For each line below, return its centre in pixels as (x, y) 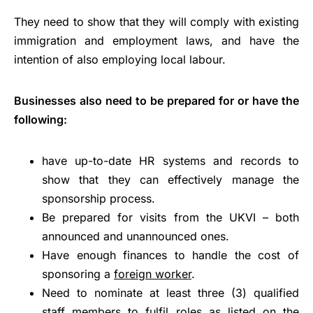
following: (41, 120)
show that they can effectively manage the (170, 180)
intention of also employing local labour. (120, 60)
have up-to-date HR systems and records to (170, 161)
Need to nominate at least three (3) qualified (170, 293)
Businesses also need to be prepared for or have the (156, 101)
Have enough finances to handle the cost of (170, 255)
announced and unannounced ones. (136, 236)
